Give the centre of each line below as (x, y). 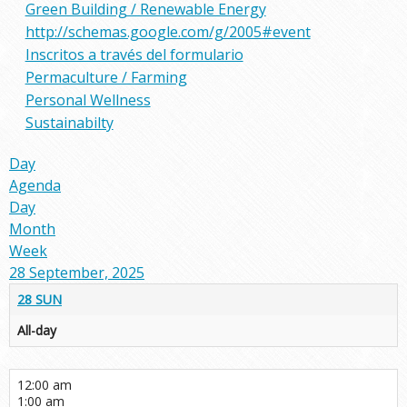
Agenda (35, 185)
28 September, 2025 (77, 273)
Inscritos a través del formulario (134, 55)
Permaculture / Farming (106, 77)
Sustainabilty (69, 123)
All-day (37, 330)
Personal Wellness (88, 100)
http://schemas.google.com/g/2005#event (168, 32)
